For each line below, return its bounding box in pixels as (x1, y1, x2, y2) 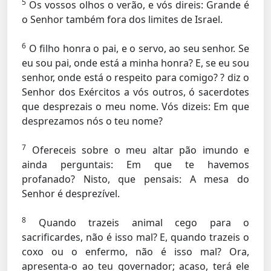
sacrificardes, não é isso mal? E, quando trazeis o (22, 230, 249, 244)
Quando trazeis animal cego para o (26, 216, 249, 229)
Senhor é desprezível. (22, 187, 120, 200)
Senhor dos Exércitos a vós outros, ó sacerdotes (22, 85, 249, 99)
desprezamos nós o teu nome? (22, 114, 163, 128)
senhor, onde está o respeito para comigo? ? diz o (22, 71, 249, 84)
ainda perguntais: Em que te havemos (22, 158, 249, 171)
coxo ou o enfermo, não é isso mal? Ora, (22, 245, 249, 258)
